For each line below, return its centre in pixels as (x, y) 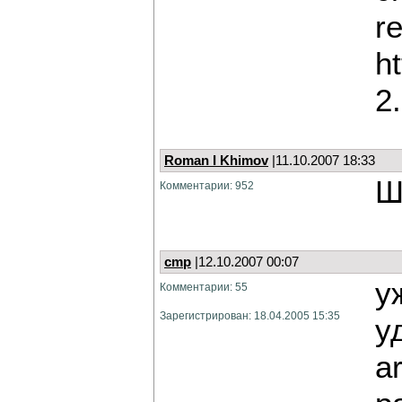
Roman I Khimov (216, 161)
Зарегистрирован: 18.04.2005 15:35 (250, 315)
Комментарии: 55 (204, 287)
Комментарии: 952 (207, 185)
